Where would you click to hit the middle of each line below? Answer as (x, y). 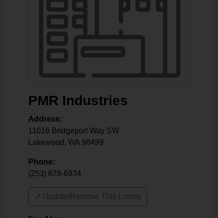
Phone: (42, 162)
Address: (45, 119)
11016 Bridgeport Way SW (74, 131)
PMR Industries (78, 100)
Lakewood (46, 142)
